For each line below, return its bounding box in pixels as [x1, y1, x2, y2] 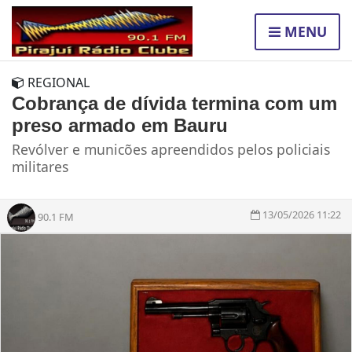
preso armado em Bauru [12, 115, 228, 137]
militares [12, 157, 68, 177]
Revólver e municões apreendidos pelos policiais [12, 140, 330, 159]
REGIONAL [24, 74, 90, 92]
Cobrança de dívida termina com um [12, 93, 337, 115]
